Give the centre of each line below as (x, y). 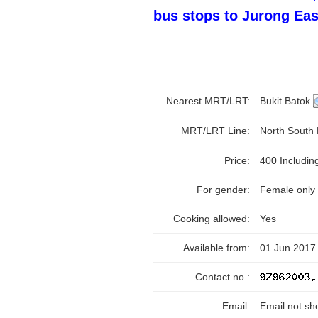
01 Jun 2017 (288, 248)
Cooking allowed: (213, 219)
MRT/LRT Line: (217, 131)
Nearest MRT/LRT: (209, 101)
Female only (287, 190)
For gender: (225, 190)
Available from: (218, 248)
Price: (238, 160)
